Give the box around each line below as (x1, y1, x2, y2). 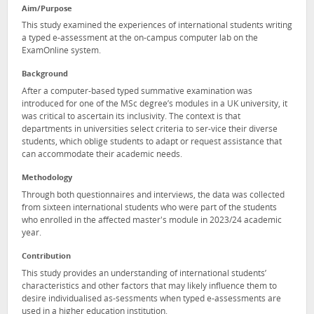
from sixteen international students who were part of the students (22, 203, 277, 212)
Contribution (22, 253, 71, 261)
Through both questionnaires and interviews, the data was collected (22, 191, 285, 200)
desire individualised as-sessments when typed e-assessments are (22, 294, 281, 303)
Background (22, 71, 68, 79)
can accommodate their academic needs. (22, 151, 182, 160)
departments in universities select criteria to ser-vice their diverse (22, 125, 278, 135)
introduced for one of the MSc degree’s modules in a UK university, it (22, 100, 287, 109)
